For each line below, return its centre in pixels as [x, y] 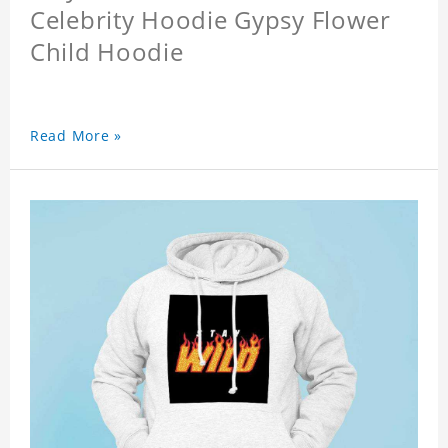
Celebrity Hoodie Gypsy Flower [210, 20]
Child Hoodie [107, 52]
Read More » [76, 136]
